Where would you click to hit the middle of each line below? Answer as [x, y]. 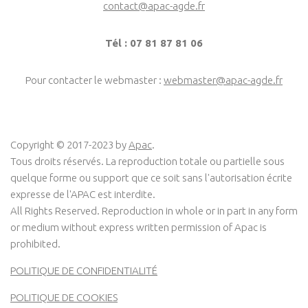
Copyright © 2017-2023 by [69, 144]
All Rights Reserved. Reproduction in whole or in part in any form [154, 210]
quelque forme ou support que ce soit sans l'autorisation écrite [151, 177]
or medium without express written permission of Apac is [139, 227]
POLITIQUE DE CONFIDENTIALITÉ [84, 270]
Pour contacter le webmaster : [95, 80]
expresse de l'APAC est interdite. [83, 194]
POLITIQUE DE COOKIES [64, 297]
